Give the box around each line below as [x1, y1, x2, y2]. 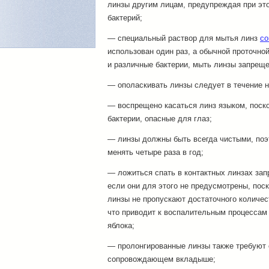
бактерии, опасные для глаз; [107, 114, 212, 123]
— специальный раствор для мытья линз [107, 34, 260, 43]
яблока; [107, 221, 134, 230]
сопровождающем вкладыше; [107, 255, 216, 264]
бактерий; [107, 13, 142, 22]
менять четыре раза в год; [107, 148, 204, 157]
